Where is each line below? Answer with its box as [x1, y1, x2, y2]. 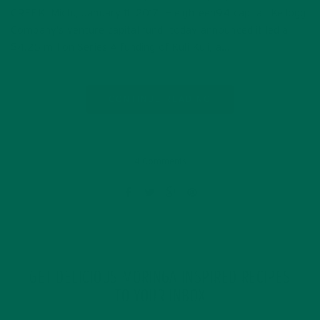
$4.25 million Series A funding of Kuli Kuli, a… [11, 41, 231, 53]
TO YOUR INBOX [114, 288, 206, 306]
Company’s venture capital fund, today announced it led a [11, 24, 289, 36]
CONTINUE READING [109, 94, 211, 104]
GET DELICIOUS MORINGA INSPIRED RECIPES [29, 269, 291, 287]
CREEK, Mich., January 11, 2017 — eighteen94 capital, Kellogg [11, 7, 306, 19]
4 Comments [134, 156, 186, 166]
